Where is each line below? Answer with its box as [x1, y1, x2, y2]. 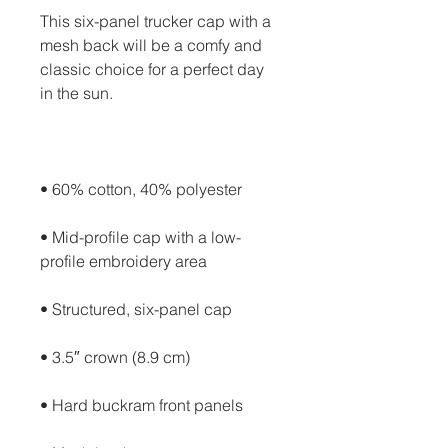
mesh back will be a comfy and [40, 35, 262, 55]
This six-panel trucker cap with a [40, 11, 271, 31]
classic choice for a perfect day [40, 59, 264, 79]
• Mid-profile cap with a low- [40, 227, 241, 247]
